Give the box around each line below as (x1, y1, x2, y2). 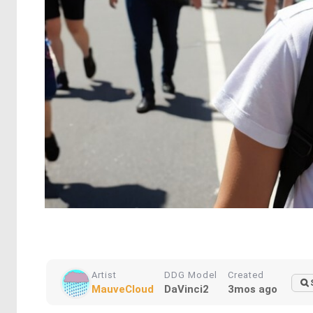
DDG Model (164, 270, 217, 280)
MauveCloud (92, 283, 154, 296)
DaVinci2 (164, 283, 209, 296)
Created (228, 270, 264, 280)
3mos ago (228, 283, 277, 296)
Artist (92, 270, 117, 280)
